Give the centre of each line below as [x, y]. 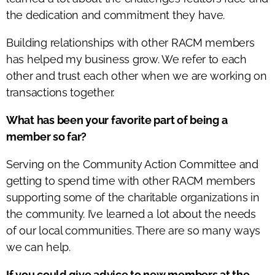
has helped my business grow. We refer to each [126, 59]
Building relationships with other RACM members [130, 42]
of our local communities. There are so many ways [134, 230]
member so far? [47, 136]
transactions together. [60, 92]
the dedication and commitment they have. [116, 15]
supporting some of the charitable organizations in [133, 197]
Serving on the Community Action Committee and [132, 164]
